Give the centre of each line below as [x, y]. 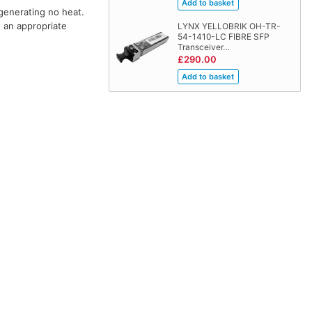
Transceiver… [203, 47]
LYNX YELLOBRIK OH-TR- [229, 26]
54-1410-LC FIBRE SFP [223, 37]
